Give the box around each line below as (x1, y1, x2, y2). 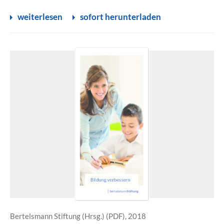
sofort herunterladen (80, 11, 161, 22)
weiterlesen (17, 11, 62, 22)
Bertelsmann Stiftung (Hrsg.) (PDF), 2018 (10, 211, 146, 220)
